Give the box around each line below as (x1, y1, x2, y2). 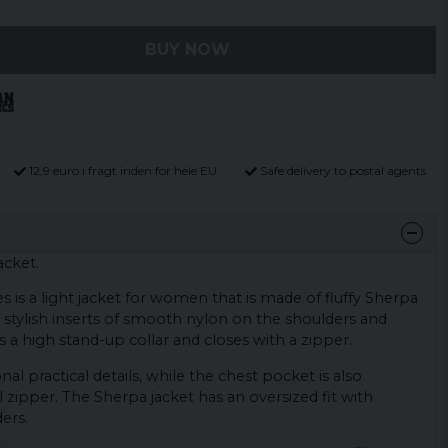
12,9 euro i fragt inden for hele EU (29, 163, 218, 178)
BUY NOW (144, 40, 230, 59)
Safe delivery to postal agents (259, 163, 426, 178)
